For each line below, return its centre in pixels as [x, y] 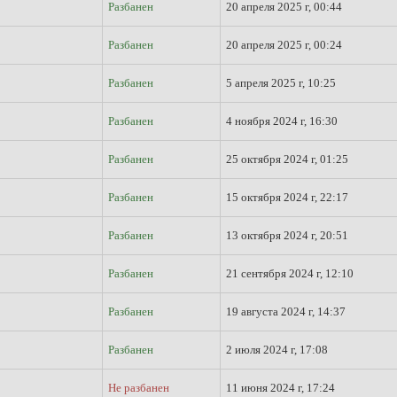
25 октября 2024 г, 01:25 [287, 159]
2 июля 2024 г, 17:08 [277, 350]
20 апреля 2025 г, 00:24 [284, 45]
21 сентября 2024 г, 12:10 [290, 273]
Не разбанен [139, 388]
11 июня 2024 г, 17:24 [280, 388]
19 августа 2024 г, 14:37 [286, 311]
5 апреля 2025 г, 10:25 [281, 83]
